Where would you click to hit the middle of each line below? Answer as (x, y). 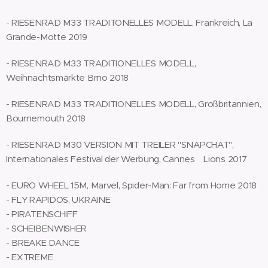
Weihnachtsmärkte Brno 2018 (68, 77)
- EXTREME (30, 257)
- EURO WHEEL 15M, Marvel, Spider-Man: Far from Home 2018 (131, 185)
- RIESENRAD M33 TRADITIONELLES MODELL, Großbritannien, (134, 104)
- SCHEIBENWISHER (47, 228)
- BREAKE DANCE (43, 243)
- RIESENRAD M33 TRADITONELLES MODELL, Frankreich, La (130, 22)
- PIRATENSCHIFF (42, 214)
